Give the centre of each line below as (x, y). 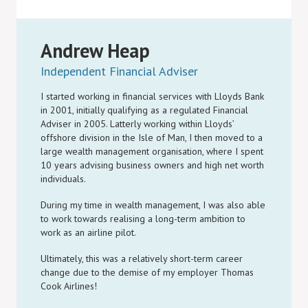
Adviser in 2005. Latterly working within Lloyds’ (137, 124)
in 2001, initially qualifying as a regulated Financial (144, 110)
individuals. (63, 179)
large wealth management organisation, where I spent (152, 151)
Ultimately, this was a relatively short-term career (142, 258)
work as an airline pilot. (88, 232)
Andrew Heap (95, 51)
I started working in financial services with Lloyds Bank (152, 96)
